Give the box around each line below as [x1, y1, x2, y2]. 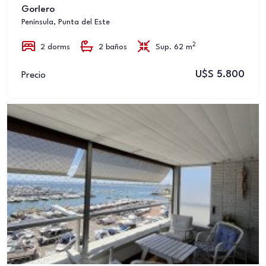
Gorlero [21, 5, 55, 14]
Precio [21, 70, 46, 80]
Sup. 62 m [156, 43, 192, 51]
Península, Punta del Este [21, 18, 110, 26]
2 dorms [40, 43, 70, 51]
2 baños [99, 43, 127, 51]
